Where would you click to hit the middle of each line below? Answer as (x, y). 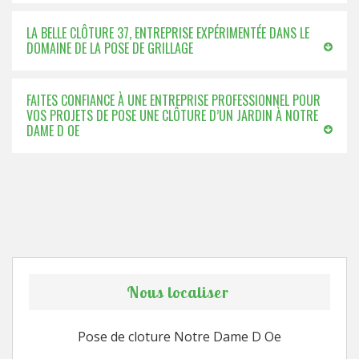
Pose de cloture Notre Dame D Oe (179, 337)
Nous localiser (177, 292)
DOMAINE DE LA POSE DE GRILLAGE (110, 48)
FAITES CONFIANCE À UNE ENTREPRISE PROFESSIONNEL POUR (173, 100)
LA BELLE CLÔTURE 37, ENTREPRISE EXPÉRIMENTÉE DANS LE (168, 33)
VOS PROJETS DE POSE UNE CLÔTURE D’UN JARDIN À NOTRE (172, 115)
